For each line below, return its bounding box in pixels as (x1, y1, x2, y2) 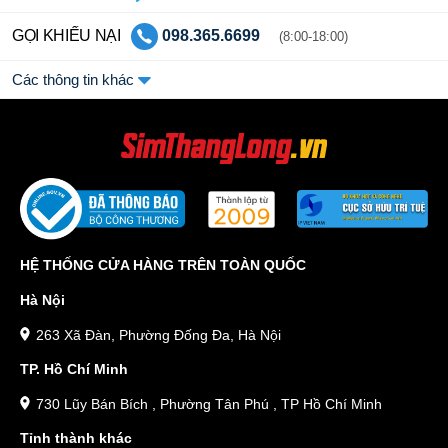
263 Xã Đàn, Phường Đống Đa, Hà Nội (35, 326, 281, 343)
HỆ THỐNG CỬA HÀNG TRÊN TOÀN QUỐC (20, 256, 306, 273)
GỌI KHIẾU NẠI (12, 25, 121, 44)
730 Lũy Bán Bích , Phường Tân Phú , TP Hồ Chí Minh (35, 396, 382, 413)
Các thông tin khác (12, 70, 138, 88)
